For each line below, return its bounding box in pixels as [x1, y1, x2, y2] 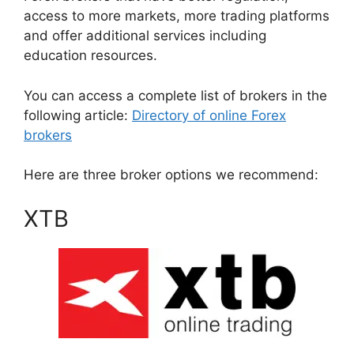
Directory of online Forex [132, 107, 286, 123]
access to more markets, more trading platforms [24, 8, 330, 24]
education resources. [24, 47, 157, 63]
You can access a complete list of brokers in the [24, 87, 327, 104]
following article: [24, 107, 132, 123]
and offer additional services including [24, 28, 266, 43]
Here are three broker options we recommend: [24, 167, 318, 183]
